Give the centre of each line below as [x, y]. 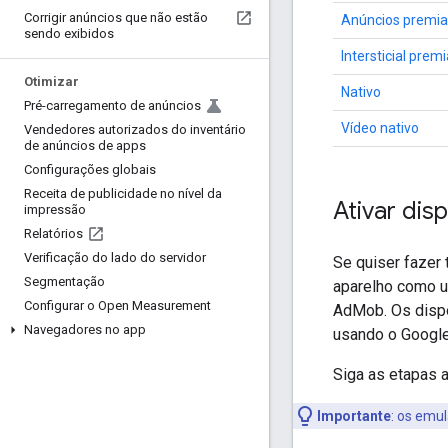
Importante [354, 415]
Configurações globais [90, 169]
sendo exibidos [69, 33]
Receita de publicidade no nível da [123, 193]
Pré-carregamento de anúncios [112, 105]
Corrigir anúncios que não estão [116, 17]
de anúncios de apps [85, 145]
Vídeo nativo [380, 127]
